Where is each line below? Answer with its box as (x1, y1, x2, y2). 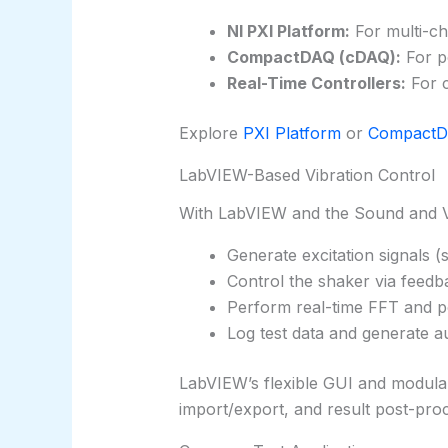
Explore (178, 123, 243, 144)
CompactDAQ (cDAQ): (226, 47, 401, 68)
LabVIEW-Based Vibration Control (178, 165, 435, 186)
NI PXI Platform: (226, 21, 350, 42)
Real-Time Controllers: (226, 73, 406, 94)
